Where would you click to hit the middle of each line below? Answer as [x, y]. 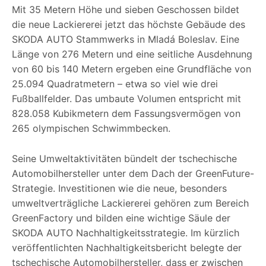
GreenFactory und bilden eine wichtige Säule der [121, 218]
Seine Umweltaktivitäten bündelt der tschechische [124, 159]
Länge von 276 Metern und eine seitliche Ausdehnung [132, 54]
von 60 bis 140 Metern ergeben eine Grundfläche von [132, 69]
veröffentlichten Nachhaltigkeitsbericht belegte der [127, 248]
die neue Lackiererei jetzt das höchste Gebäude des [129, 25]
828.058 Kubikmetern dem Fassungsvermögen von [126, 114]
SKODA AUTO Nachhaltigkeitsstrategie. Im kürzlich [126, 233]
